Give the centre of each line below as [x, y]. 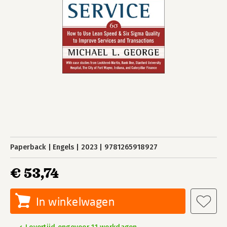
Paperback [28, 147]
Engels [64, 147]
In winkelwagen [75, 201]
